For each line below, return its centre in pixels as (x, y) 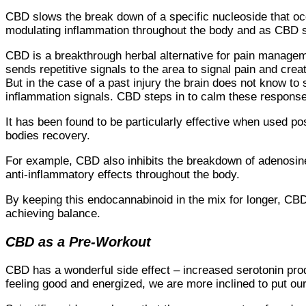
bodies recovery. (48, 136)
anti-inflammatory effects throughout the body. (124, 175)
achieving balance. (53, 214)
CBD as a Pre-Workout (78, 241)
